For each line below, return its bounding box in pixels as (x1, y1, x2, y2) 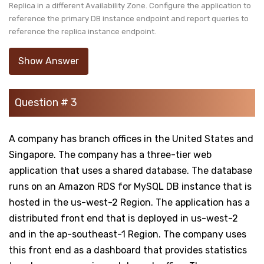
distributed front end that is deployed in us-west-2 (9, 212, 238, 224)
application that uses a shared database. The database (9, 164, 252, 176)
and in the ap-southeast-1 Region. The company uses (9, 228, 246, 240)
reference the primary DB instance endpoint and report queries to (9, 14, 249, 23)
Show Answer (18, 55, 79, 67)
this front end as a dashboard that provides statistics (9, 244, 247, 256)
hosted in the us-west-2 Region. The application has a (9, 196, 250, 208)
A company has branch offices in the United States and (9, 133, 253, 144)
